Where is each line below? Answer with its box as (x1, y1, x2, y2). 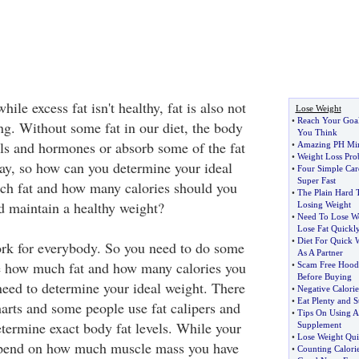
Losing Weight (296, 200, 351, 209)
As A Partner (296, 248, 343, 257)
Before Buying (296, 272, 352, 281)
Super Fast (296, 175, 336, 185)
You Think (296, 127, 337, 137)
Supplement (296, 320, 341, 329)
